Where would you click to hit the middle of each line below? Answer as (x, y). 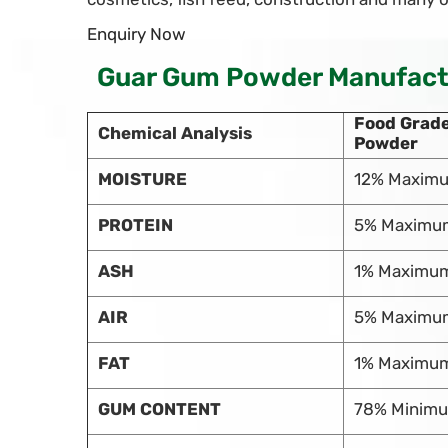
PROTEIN (135, 225)
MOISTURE (142, 179)
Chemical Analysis (175, 133)
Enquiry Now (136, 34)
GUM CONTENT (159, 409)
